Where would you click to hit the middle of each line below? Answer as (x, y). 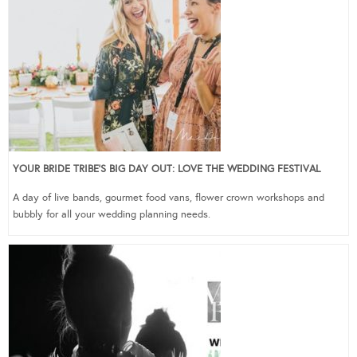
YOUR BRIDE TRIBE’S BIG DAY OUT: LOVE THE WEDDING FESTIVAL (167, 169)
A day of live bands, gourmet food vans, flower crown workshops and (169, 197)
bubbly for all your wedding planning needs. (112, 214)
